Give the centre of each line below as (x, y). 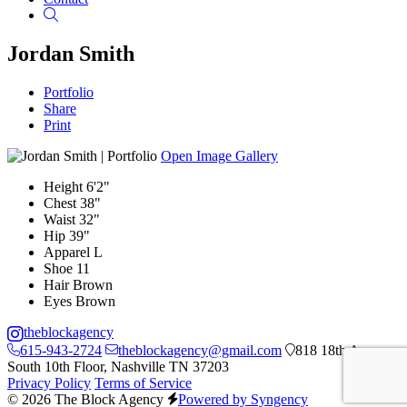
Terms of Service (143, 383)
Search (77, 14)
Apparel (67, 252)
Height (63, 186)
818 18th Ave (334, 351)
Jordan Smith (71, 53)
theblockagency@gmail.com (200, 351)
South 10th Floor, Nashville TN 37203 (118, 367)
